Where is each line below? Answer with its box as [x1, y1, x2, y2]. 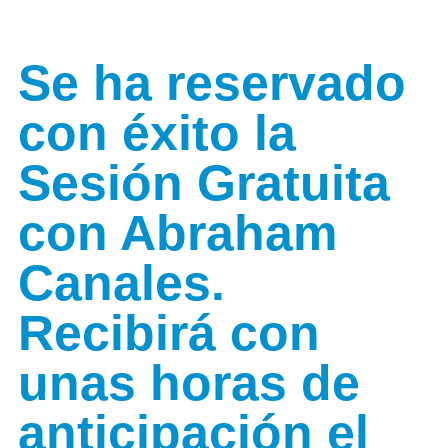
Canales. [18, 255, 225, 311]
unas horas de [18, 355, 360, 411]
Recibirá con [18, 305, 320, 361]
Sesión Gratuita [18, 155, 390, 211]
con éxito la [18, 105, 296, 161]
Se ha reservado [18, 55, 406, 111]
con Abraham [18, 205, 337, 261]
